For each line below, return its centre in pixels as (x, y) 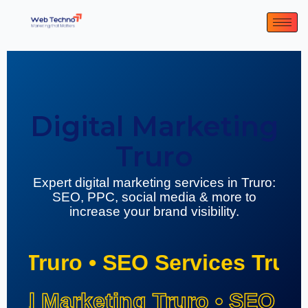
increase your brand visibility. (154, 212)
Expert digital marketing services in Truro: (154, 183)
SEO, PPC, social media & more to (154, 197)
